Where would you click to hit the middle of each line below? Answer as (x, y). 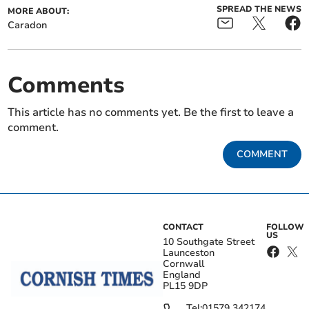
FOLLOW (285, 227)
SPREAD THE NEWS (259, 9)
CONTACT (183, 227)
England (182, 275)
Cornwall (183, 263)
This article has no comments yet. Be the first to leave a (151, 112)
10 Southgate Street (209, 241)
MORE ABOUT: (39, 11)
